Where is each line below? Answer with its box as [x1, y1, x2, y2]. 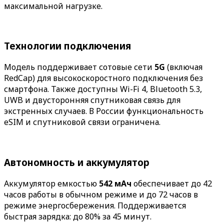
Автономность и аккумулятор [4, 155, 149, 168]
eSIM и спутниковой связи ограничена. [4, 116, 160, 128]
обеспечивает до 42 [131, 177, 212, 189]
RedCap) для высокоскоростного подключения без [4, 72, 203, 84]
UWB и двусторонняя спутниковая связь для [4, 94, 180, 106]
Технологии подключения [4, 39, 131, 52]
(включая [165, 61, 202, 73]
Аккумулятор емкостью [4, 177, 99, 189]
